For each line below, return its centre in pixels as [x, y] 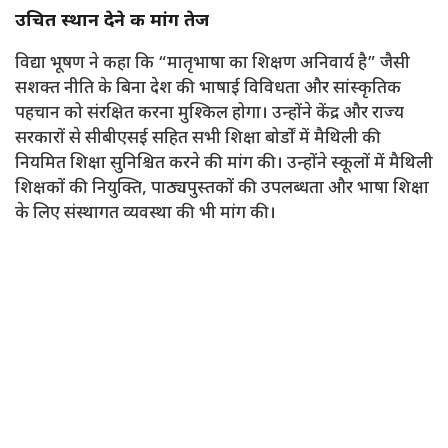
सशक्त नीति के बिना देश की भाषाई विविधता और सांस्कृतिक [208, 89]
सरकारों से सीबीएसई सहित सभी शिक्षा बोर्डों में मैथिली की [198, 139]
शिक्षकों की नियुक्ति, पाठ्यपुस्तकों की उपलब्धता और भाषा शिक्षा [222, 189]
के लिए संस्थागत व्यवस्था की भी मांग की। [145, 214]
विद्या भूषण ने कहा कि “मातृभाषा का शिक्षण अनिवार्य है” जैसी [212, 64]
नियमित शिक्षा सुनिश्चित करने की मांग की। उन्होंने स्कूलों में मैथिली [224, 164]
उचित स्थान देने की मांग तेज [112, 22]
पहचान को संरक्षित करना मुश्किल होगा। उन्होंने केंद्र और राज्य [209, 114]
